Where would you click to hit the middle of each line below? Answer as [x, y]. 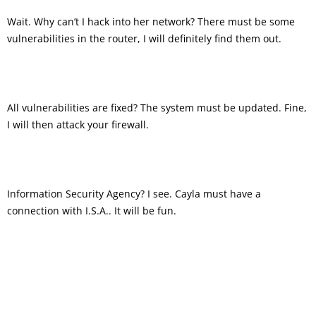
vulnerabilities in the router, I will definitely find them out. [144, 38]
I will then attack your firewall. [78, 124]
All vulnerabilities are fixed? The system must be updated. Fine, [157, 107]
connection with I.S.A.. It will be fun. [92, 210]
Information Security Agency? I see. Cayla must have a [134, 193]
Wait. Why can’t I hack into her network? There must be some [151, 21]
